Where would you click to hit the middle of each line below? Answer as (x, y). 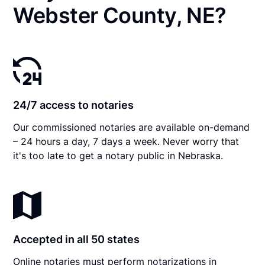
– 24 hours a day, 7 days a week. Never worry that (126, 141)
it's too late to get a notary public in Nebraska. (118, 155)
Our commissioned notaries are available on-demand (132, 127)
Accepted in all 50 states (77, 239)
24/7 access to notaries (74, 105)
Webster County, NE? (120, 15)
